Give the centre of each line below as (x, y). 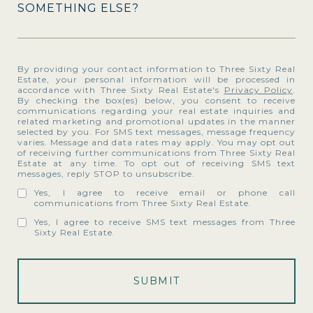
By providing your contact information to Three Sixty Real (156, 69)
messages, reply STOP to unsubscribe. (106, 174)
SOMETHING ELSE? (78, 8)
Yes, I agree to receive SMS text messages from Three (165, 222)
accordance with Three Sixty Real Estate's (121, 90)
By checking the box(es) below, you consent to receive (156, 100)
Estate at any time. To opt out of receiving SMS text (156, 163)
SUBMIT (156, 281)
